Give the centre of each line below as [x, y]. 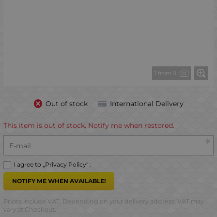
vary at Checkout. [30, 210]
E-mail [20, 146]
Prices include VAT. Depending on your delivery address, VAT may [104, 201]
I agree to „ [29, 165]
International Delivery [147, 103]
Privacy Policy [66, 165]
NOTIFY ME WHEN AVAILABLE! [59, 181]
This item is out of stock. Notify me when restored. [89, 126]
